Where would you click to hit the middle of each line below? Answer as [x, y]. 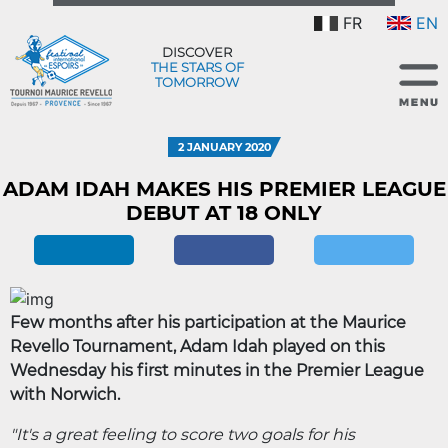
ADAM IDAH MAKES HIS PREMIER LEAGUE [224, 189]
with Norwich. [65, 394]
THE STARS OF [197, 66]
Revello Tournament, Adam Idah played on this [197, 346]
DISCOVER [197, 51]
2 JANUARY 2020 [224, 147]
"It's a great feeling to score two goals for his [182, 434]
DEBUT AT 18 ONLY [224, 213]
